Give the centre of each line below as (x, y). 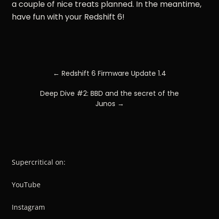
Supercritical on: (39, 162)
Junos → (109, 103)
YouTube (26, 184)
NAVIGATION (53, 83)
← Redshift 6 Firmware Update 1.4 (109, 73)
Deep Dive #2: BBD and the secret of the (109, 93)
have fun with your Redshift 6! (68, 17)
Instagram (28, 207)
